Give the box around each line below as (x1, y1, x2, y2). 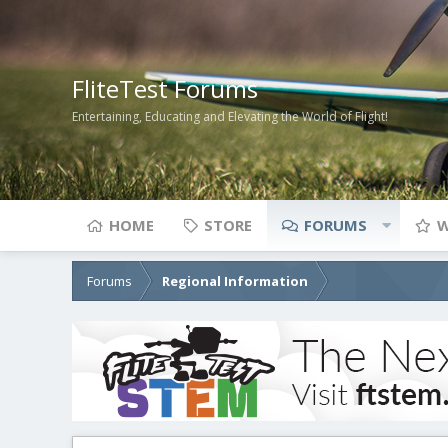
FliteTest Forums (72, 71, 258, 105)
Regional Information (162, 272, 308, 290)
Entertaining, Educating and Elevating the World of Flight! (72, 108, 388, 126)
